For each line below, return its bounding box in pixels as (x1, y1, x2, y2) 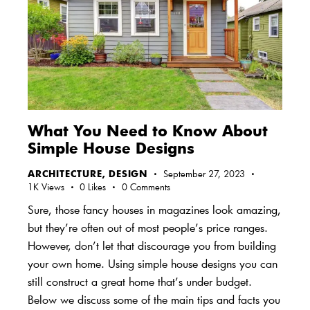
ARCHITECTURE (28, 167, 102, 181)
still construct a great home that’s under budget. (28, 273, 252, 289)
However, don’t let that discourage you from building (28, 237, 276, 253)
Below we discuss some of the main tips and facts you (28, 291, 280, 307)
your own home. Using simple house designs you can (28, 255, 277, 271)
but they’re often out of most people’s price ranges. (28, 219, 268, 235)
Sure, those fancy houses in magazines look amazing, (28, 201, 281, 217)
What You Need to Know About (28, 120, 268, 141)
